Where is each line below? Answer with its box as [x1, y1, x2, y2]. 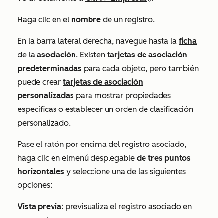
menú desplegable [68, 153, 135, 163]
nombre [71, 15, 101, 24]
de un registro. [101, 15, 155, 24]
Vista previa [18, 201, 61, 211]
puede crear [18, 77, 63, 87]
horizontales [18, 166, 66, 176]
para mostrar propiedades [74, 91, 171, 100]
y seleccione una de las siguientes [66, 166, 186, 176]
